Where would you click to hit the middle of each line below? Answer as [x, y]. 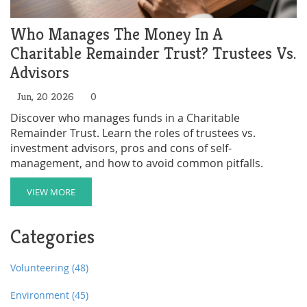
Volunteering [41, 267]
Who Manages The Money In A [116, 34]
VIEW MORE [51, 192]
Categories [52, 236]
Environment [41, 295]
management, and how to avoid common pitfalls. [137, 163]
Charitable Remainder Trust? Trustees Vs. [153, 53]
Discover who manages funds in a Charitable [125, 118]
